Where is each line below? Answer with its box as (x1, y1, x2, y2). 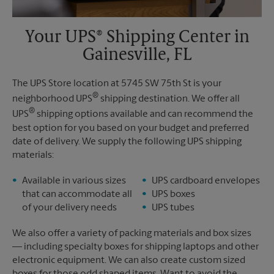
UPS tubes (152, 202, 194, 213)
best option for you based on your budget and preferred (12, 123, 249, 133)
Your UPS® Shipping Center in (24, 29, 250, 46)
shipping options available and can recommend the (35, 109, 253, 120)
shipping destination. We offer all (98, 94, 240, 105)
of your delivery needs (22, 202, 117, 213)
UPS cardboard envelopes (152, 176, 260, 186)
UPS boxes (152, 189, 195, 199)
